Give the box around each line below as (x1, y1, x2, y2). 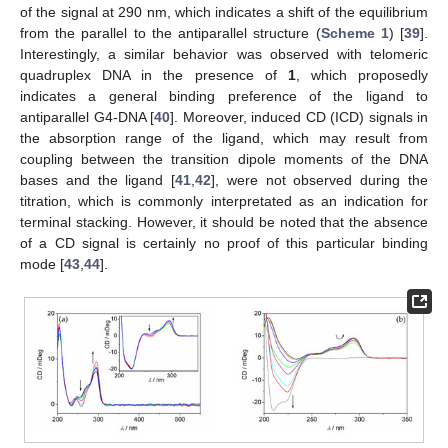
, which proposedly (295, 66, 428, 83)
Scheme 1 (320, 24, 389, 41)
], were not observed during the (211, 171, 429, 188)
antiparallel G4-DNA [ (20, 108, 154, 125)
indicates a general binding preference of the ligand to (20, 87, 428, 104)
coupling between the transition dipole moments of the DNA (20, 150, 428, 167)
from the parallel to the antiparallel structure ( (20, 24, 321, 41)
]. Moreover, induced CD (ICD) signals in (170, 108, 428, 125)
